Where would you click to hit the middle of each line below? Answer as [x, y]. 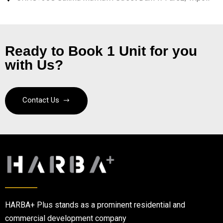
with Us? [34, 65]
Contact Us [41, 100]
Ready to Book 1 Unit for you [101, 51]
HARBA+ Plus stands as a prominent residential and [95, 205]
